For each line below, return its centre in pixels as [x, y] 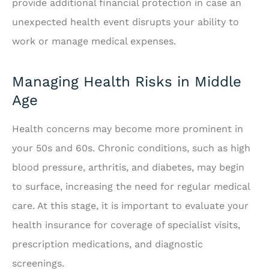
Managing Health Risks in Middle [127, 82]
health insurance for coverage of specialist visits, [126, 225]
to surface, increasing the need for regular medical [131, 186]
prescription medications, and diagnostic [107, 244]
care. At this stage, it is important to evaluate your [130, 206]
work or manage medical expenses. [94, 41]
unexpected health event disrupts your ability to [125, 22]
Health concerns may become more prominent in [128, 129]
